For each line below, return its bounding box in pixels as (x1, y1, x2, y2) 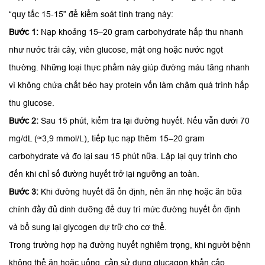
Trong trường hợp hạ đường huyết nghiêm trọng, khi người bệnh (9, 240, 251, 250)
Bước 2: (9, 116, 38, 126)
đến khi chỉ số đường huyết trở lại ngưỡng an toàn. (9, 169, 199, 179)
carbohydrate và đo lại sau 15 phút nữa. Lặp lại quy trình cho (9, 151, 237, 161)
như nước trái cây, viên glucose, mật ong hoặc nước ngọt (9, 45, 223, 55)
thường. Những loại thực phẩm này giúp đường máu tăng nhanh (9, 63, 250, 73)
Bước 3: (9, 187, 41, 197)
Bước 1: (9, 27, 41, 37)
